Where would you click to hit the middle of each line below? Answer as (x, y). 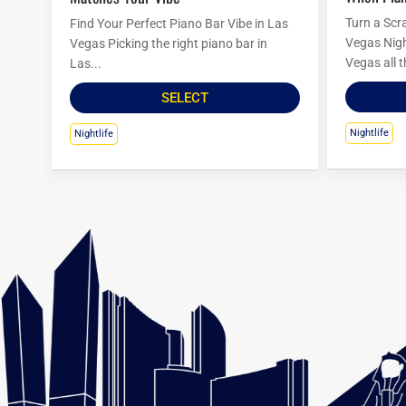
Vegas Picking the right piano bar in (169, 44)
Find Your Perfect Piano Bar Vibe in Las (179, 24)
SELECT (184, 98)
